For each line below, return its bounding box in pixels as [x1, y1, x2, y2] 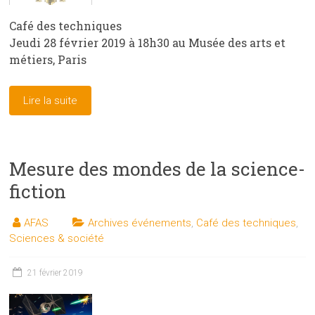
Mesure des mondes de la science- [9, 157, 306, 181]
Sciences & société [9, 232, 105, 245]
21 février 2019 [27, 268, 84, 278]
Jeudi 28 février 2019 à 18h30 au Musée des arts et [9, 35, 286, 51]
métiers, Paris [9, 52, 87, 67]
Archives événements [88, 217, 192, 230]
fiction [9, 179, 67, 204]
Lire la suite [23, 94, 78, 108]
